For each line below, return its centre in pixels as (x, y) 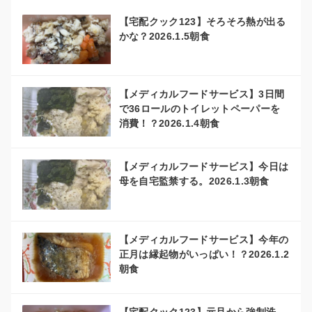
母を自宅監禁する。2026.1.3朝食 (194, 181)
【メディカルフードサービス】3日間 (202, 94)
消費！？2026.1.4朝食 (169, 123)
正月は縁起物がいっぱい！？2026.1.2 (204, 254)
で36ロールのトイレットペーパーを (200, 108)
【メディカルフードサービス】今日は (204, 167)
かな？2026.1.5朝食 (164, 36)
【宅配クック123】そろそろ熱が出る (202, 21)
